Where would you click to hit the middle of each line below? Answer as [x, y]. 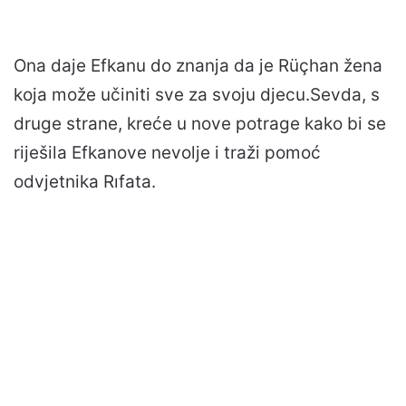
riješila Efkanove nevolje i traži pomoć [167, 152]
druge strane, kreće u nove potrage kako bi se [200, 123]
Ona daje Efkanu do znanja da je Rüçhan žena [198, 65]
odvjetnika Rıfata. [85, 181]
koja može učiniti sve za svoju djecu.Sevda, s [197, 94]
